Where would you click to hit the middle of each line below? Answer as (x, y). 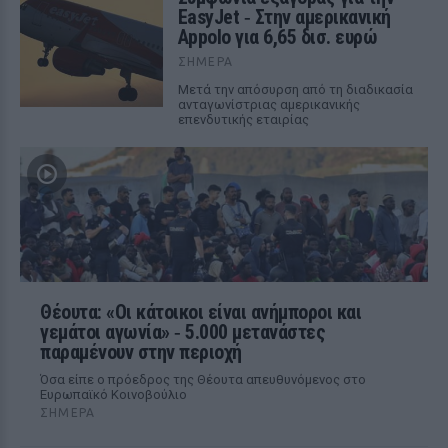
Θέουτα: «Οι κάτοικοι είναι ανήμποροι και (200, 312)
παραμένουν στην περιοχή (141, 352)
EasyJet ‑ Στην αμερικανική (284, 17)
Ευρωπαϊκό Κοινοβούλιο (113, 394)
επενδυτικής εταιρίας (243, 119)
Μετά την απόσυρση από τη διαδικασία (295, 89)
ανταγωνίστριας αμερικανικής (268, 104)
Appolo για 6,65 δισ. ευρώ (277, 37)
